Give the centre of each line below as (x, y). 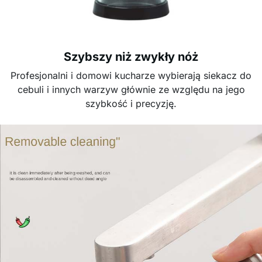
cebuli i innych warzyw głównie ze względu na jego (131, 89)
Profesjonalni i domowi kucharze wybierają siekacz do (131, 75)
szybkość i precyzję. (131, 104)
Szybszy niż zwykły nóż (131, 57)
